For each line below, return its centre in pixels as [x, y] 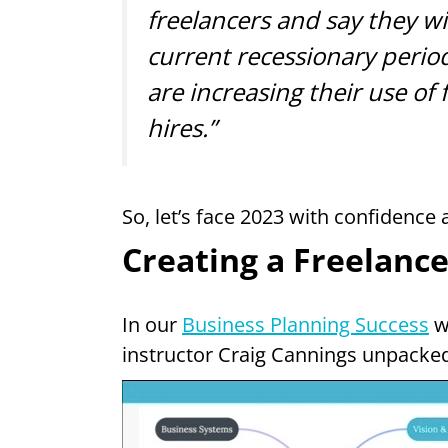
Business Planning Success [305, 324]
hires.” [181, 127]
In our [152, 324]
